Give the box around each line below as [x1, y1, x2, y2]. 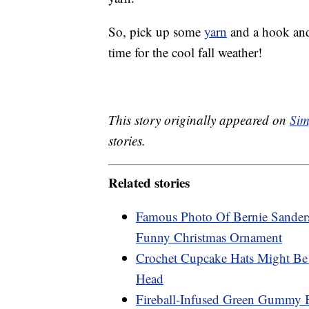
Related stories [108, 172, 190, 192]
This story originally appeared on [108, 111, 290, 129]
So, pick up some [108, 23, 204, 41]
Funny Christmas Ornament [136, 228, 282, 246]
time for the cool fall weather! [108, 43, 262, 61]
